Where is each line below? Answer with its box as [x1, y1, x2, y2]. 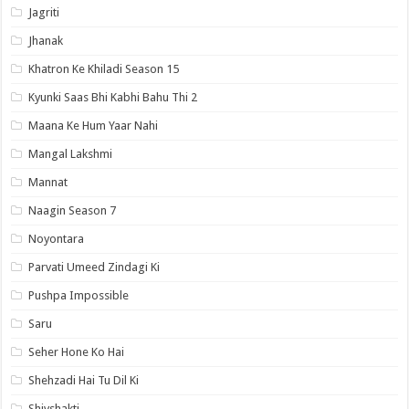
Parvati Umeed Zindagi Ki [28, 259, 161, 274]
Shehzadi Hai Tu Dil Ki [28, 372, 140, 387]
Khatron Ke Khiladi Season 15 [28, 61, 180, 76]
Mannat [28, 174, 68, 189]
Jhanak [28, 33, 64, 47]
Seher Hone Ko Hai [28, 344, 125, 359]
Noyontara [28, 231, 85, 246]
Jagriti [28, 5, 60, 19]
